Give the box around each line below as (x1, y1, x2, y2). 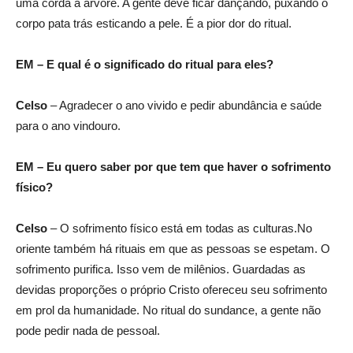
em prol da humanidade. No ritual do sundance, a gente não (16, 303, 321, 317)
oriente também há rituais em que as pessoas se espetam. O (16, 242, 330, 255)
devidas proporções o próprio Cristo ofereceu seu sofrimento (16, 283, 327, 296)
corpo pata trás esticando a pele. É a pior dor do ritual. (16, 17, 292, 30)
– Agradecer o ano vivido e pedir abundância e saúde (47, 98, 321, 112)
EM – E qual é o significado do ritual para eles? (16, 58, 273, 71)
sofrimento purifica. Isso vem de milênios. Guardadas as (16, 262, 306, 276)
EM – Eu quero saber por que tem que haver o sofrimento (16, 160, 331, 173)
